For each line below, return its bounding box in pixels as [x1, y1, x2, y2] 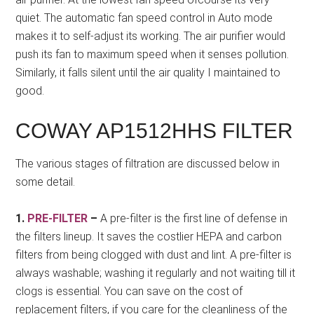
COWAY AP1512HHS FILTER [15, 119, 294, 143]
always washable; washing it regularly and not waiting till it [15, 266, 296, 280]
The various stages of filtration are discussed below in [15, 157, 280, 171]
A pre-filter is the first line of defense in [100, 212, 288, 226]
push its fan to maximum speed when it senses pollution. [15, 48, 289, 62]
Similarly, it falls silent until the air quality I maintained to [15, 66, 281, 80]
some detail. [15, 175, 76, 189]
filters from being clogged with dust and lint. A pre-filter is [15, 248, 292, 262]
